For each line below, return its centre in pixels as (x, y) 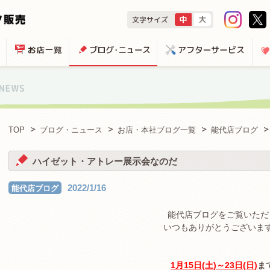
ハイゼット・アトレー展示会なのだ (105, 161)
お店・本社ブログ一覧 (157, 130)
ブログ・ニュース (71, 130)
